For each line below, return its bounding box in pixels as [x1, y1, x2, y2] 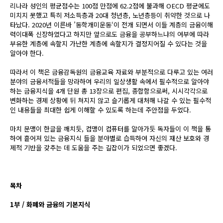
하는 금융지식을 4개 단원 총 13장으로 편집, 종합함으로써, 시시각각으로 [10, 86, 208, 96]
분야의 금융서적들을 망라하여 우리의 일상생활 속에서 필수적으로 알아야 [10, 77, 209, 86]
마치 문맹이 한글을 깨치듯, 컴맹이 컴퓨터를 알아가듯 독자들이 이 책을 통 [10, 124, 211, 133]
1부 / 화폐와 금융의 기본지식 [10, 200, 90, 209]
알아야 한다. [10, 48, 44, 58]
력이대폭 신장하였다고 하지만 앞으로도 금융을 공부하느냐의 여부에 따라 [10, 29, 209, 39]
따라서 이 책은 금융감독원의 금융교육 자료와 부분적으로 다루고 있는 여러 [10, 67, 213, 77]
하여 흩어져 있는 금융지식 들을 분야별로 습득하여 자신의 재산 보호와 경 [10, 133, 209, 143]
